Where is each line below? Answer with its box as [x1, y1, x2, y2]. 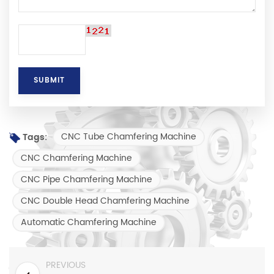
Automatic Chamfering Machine [21, 215, 157, 230]
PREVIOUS [46, 258, 86, 273]
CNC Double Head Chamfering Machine [21, 194, 190, 209]
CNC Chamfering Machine [21, 151, 132, 166]
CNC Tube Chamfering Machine [61, 130, 196, 144]
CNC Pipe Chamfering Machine [21, 172, 152, 187]
